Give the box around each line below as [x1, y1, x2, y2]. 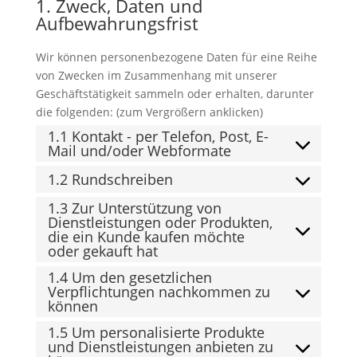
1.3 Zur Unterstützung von [47, 198, 222, 218]
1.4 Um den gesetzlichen [47, 267, 212, 287]
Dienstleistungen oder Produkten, [47, 212, 273, 232]
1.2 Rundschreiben [47, 169, 173, 189]
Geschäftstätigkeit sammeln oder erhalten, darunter [35, 85, 314, 101]
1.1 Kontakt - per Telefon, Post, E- [47, 126, 269, 146]
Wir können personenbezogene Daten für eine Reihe [35, 49, 317, 65]
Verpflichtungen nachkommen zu [47, 281, 270, 301]
